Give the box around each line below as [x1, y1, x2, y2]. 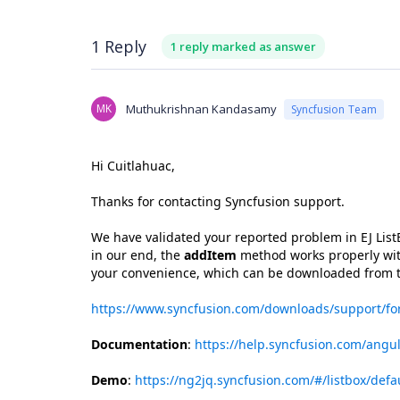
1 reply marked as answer [171, 38, 316, 54]
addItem [184, 246, 237, 263]
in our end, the [91, 246, 184, 263]
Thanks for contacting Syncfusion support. [91, 193, 345, 210]
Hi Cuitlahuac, [91, 157, 175, 174]
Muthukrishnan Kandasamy [126, 101, 277, 117]
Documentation [91, 336, 187, 353]
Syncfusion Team [291, 101, 377, 117]
